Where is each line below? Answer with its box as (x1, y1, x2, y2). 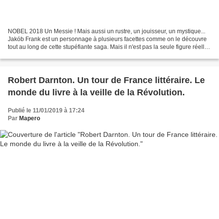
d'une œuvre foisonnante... (8, 51, 78, 58)
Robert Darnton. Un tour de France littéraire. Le (8, 75, 205, 85)
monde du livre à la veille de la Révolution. (8, 87, 185, 97)
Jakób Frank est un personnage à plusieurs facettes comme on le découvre (8, 35, 207, 43)
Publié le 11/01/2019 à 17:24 (8, 107, 85, 114)
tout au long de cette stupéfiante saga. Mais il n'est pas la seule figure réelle (8, 43, 208, 50)
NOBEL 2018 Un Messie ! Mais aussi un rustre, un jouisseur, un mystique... (8, 27, 205, 35)
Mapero (19, 114, 40, 122)
